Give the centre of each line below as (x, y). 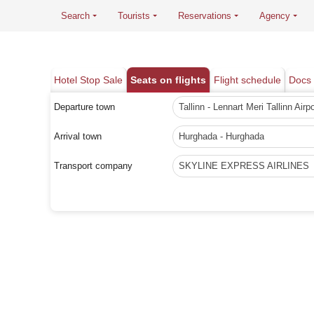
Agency (275, 16)
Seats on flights (168, 80)
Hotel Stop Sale (88, 80)
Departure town (84, 107)
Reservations (205, 16)
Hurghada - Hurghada (221, 136)
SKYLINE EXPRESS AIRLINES (244, 166)
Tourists (134, 16)
